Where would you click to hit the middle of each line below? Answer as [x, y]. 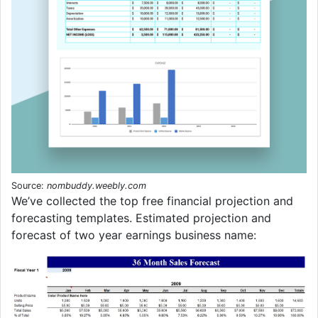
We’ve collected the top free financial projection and [152, 201]
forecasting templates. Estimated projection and [141, 218]
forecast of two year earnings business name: [134, 235]
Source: [29, 185]
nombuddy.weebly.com [97, 185]
